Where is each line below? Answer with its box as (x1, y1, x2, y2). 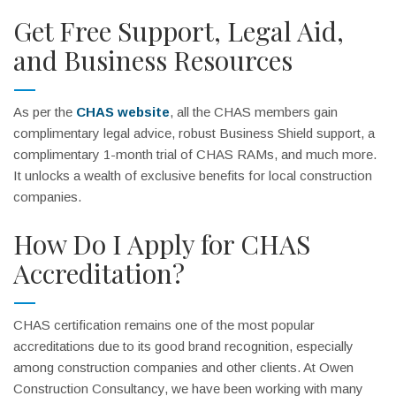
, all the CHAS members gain (170, 104, 338, 119)
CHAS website (76, 104, 170, 119)
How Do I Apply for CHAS (13, 226, 310, 262)
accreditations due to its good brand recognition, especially (13, 339, 354, 354)
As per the (13, 104, 76, 119)
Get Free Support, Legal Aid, (13, 13, 344, 49)
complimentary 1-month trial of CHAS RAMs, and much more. (13, 147, 377, 162)
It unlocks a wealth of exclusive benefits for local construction (13, 168, 372, 183)
